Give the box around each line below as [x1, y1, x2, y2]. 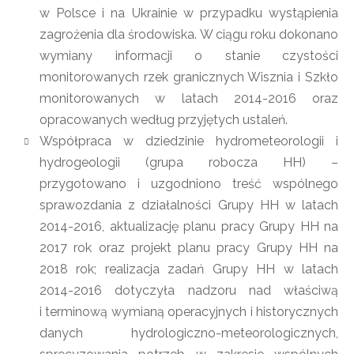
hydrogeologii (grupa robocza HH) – [40, 155, 338, 170]
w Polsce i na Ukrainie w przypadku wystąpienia [40, 6, 338, 21]
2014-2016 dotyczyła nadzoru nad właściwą [40, 283, 338, 298]
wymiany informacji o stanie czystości [40, 48, 338, 63]
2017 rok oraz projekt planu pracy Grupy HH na [40, 240, 338, 255]
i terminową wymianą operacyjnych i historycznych [40, 304, 338, 319]
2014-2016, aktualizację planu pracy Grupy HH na [40, 219, 338, 234]
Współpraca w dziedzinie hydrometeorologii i [40, 134, 338, 149]
